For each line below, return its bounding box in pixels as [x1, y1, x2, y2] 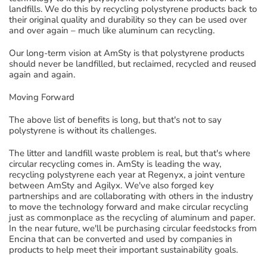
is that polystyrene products [131, 46, 244, 59]
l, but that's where [178, 147, 250, 159]
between [9, 179, 47, 191]
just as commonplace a [9, 211, 100, 223]
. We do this [41, 2, 88, 15]
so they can [147, 13, 195, 26]
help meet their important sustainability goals [56, 243, 236, 256]
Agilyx [95, 179, 120, 191]
